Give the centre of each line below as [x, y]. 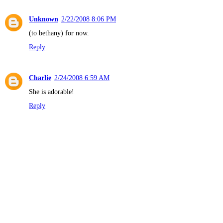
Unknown [44, 19]
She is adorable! [52, 92]
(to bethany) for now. [59, 33]
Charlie [40, 78]
